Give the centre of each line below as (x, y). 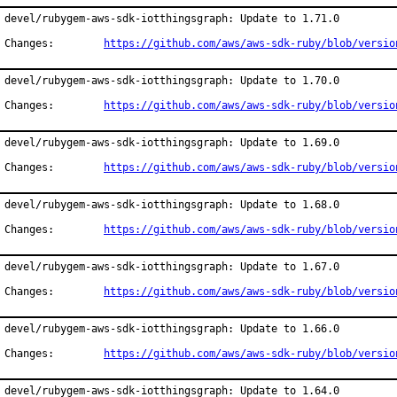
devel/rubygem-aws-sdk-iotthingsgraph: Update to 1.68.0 (172, 205)
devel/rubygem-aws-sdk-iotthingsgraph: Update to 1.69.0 (172, 143)
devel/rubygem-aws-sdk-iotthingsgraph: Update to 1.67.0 (172, 267)
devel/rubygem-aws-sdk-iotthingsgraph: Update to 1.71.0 (172, 19)
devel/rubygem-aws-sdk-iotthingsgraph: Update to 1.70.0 (172, 81)
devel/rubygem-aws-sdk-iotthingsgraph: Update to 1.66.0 (172, 329)
